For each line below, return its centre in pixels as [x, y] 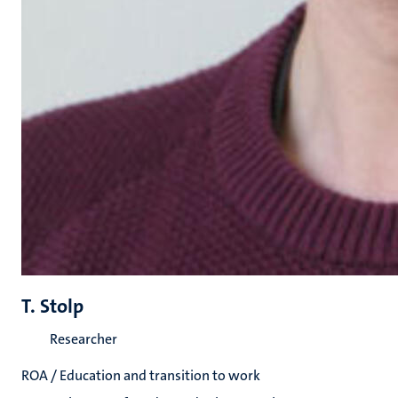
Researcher [84, 339]
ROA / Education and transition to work [141, 375]
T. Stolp [52, 306]
